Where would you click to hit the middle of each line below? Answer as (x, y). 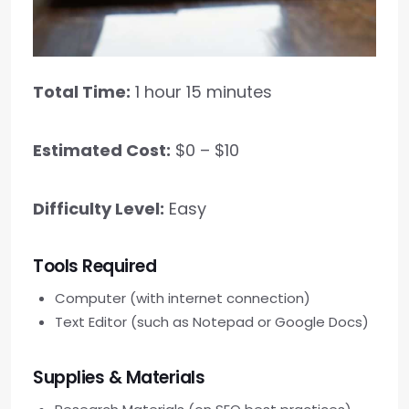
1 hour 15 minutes (201, 92)
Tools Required (94, 267)
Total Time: (82, 92)
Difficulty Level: (99, 209)
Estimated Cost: (102, 151)
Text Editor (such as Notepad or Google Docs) (212, 322)
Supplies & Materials (119, 378)
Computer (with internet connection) (183, 299)
